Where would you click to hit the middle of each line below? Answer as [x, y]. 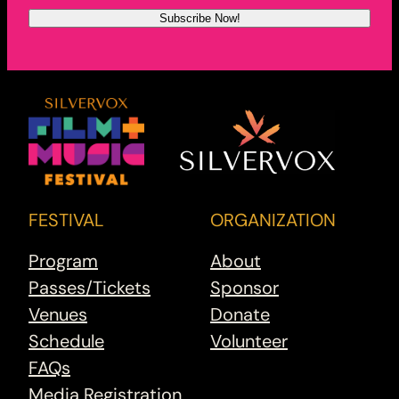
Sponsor [244, 288]
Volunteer [249, 342]
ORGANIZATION [273, 220]
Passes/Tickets [90, 288]
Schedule [66, 342]
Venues [58, 315]
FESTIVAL [66, 220]
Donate [240, 315]
